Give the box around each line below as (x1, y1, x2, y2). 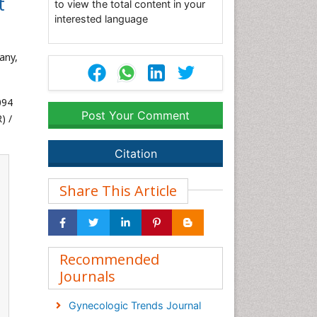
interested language (54, 13, 148, 25)
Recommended (59, 250, 159, 269)
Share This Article (59, 181, 177, 200)
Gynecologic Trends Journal (68, 299, 201, 311)
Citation (114, 146, 157, 161)
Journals (59, 267, 115, 286)
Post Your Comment (81, 108, 190, 122)
